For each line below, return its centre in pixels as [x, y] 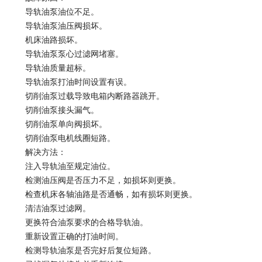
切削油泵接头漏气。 [54, 110]
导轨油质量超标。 [50, 68]
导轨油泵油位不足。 [54, 11]
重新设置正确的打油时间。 [66, 236]
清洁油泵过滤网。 [50, 208]
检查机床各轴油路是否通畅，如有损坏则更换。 [103, 194]
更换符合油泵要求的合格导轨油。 [78, 222]
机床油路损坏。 [46, 39]
